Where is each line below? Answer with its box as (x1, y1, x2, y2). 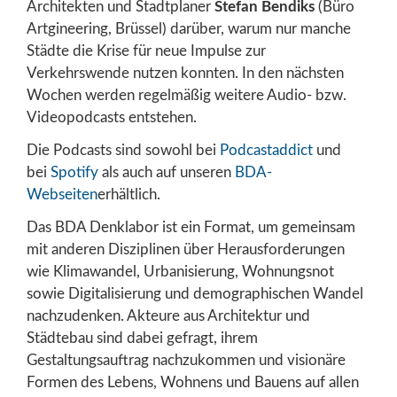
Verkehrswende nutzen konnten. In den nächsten (27, 65, 344, 81)
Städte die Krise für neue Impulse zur (27, 43, 266, 58)
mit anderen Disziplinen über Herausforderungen (27, 241, 345, 257)
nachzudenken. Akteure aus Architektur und (27, 307, 310, 323)
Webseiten (27, 186, 97, 202)
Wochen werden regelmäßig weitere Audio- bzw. (27, 87, 346, 103)
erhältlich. (97, 186, 160, 202)
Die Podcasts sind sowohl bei (27, 142, 220, 158)
